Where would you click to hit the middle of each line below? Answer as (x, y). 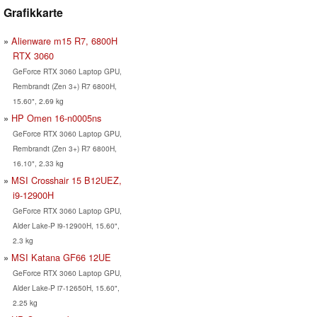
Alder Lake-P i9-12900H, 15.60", (66, 225)
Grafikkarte (33, 12)
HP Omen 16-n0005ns (56, 117)
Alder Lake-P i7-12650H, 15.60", (66, 287)
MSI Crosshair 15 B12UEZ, (67, 180)
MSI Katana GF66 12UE (61, 257)
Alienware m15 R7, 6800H (64, 40)
